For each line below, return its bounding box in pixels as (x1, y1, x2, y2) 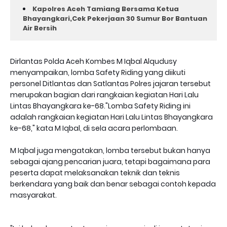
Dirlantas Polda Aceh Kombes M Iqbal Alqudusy (10, 56, 177, 67)
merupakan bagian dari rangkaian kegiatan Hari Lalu (10, 90, 199, 100)
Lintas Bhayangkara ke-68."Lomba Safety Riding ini (10, 101, 191, 111)
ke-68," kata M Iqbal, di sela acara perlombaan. (10, 123, 178, 134)
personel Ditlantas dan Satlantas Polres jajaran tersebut (10, 79, 211, 89)
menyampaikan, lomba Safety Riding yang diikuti (10, 67, 185, 78)
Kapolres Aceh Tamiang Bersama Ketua (32, 4, 179, 14)
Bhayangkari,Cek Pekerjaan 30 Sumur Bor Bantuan (23, 14, 207, 24)
